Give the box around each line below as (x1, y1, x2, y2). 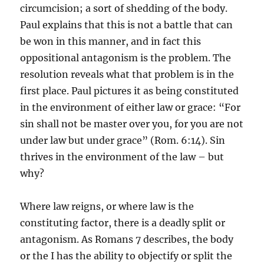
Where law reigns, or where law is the (20, 200, 194, 213)
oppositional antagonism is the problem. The (20, 52, 232, 64)
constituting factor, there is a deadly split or (20, 217, 226, 229)
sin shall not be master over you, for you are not (20, 118, 244, 130)
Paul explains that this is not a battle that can (20, 19, 233, 31)
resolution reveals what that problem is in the (20, 68, 235, 81)
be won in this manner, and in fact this (20, 35, 202, 48)
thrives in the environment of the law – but (20, 151, 225, 163)
